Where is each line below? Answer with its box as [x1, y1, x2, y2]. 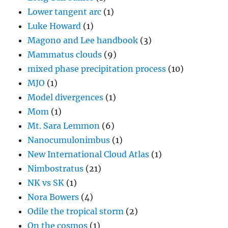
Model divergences [27, 92, 104, 103]
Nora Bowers [27, 192, 79, 203]
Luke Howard [27, 21, 81, 32]
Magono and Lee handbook [27, 35, 138, 46]
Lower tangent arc [27, 7, 102, 17]
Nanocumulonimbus [27, 135, 110, 146]
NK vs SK [27, 178, 65, 188]
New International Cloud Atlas [27, 149, 150, 160]
